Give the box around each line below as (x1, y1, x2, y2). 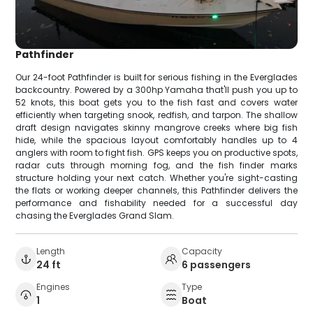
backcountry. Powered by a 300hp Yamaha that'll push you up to (15, 83, 298, 96)
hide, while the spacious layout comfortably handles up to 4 (15, 133, 298, 146)
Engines (36, 280, 71, 293)
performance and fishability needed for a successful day (15, 196, 298, 209)
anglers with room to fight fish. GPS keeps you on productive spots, (15, 146, 298, 159)
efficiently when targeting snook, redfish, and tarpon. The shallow (15, 108, 298, 121)
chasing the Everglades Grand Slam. (15, 209, 175, 221)
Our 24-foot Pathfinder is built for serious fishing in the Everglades (15, 71, 298, 83)
